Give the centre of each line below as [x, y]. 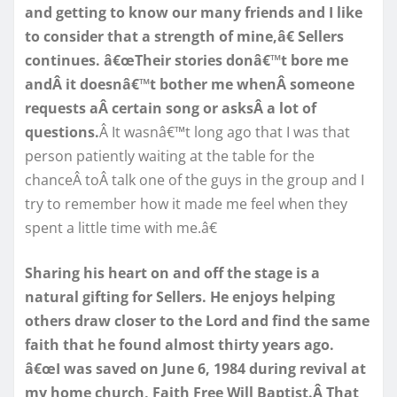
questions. [62, 132]
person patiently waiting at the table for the [170, 156]
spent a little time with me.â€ [121, 227]
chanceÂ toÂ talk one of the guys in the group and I [195, 179]
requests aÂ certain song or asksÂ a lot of [171, 108]
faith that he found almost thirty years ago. [179, 344]
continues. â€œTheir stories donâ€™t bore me [187, 60]
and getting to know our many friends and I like [194, 12]
